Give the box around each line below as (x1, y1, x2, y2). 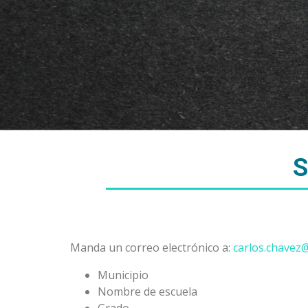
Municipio (98, 267, 148, 283)
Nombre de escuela (98, 284, 197, 300)
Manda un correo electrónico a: (70, 240, 233, 256)
